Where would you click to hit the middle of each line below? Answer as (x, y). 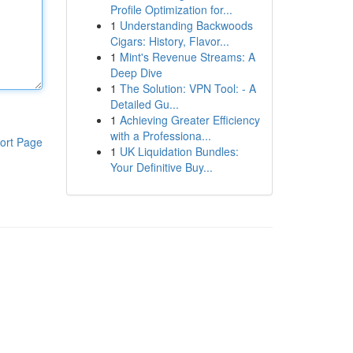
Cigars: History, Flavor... (169, 41)
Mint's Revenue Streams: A (187, 57)
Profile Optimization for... (171, 9)
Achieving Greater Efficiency (190, 120)
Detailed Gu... (144, 104)
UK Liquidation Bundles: (179, 151)
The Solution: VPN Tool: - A (188, 88)
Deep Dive (136, 72)
